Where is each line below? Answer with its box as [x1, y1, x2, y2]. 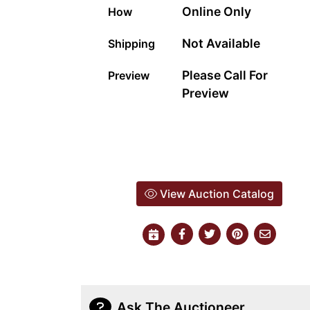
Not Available [182, 36, 261, 51]
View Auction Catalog [156, 187, 274, 201]
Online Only [182, 4, 252, 19]
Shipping [108, 37, 155, 51]
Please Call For [182, 68, 268, 83]
